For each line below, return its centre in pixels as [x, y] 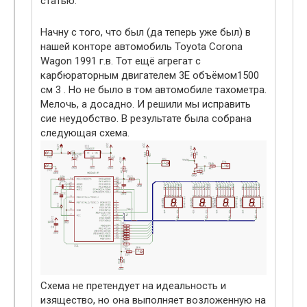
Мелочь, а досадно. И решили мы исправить [146, 104]
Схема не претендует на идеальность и [133, 286]
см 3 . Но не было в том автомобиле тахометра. [153, 89]
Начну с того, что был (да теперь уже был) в [146, 32]
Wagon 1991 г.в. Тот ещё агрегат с [121, 61]
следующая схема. [85, 133]
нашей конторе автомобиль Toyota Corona [142, 46]
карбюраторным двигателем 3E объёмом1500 [150, 75]
